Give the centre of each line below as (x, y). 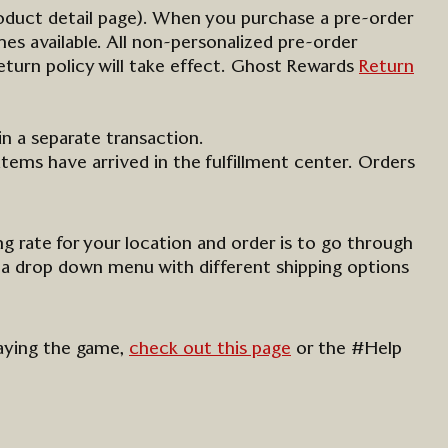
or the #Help (346, 349)
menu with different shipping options (256, 268)
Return (386, 67)
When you (194, 19)
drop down (59, 268)
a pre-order (364, 19)
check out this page (210, 349)
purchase (278, 19)
